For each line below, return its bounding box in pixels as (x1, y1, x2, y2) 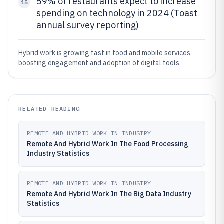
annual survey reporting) (36, 19, 139, 31)
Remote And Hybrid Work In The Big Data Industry (27, 189, 191, 198)
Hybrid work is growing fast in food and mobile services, (18, 48, 192, 57)
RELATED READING (18, 105, 80, 112)
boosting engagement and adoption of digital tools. (18, 58, 181, 67)
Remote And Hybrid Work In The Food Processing (27, 139, 188, 148)
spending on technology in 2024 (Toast (36, 7, 197, 19)
